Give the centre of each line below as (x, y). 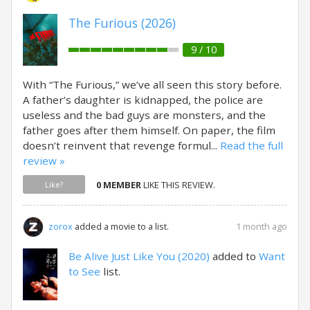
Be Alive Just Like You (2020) (139, 256)
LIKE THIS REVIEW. (178, 184)
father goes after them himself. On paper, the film (149, 130)
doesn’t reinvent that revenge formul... (121, 145)
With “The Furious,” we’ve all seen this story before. (152, 84)
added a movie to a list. (121, 226)
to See (84, 271)
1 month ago (262, 226)
